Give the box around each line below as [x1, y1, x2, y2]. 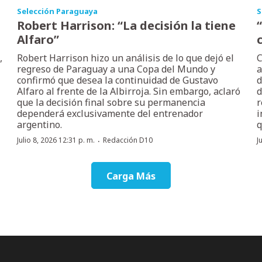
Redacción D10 [103, 135, 153, 145]
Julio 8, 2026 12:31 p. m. [17, 135, 95, 145]
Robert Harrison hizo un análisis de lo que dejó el [17, 51, 235, 64]
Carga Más [106, 169, 156, 182]
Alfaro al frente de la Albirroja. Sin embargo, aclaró [17, 84, 241, 98]
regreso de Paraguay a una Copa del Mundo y [17, 62, 216, 75]
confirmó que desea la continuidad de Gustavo [17, 73, 219, 87]
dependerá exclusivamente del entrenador [17, 106, 204, 120]
